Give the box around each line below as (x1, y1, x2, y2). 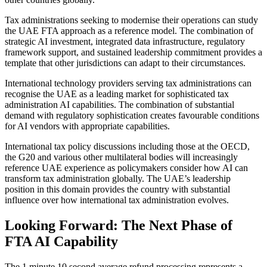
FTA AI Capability (5, 233, 118, 249)
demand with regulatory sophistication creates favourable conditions (5, 110, 259, 120)
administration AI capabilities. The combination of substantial (5, 99, 234, 110)
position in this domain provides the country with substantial (5, 184, 230, 194)
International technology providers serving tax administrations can (5, 77, 252, 88)
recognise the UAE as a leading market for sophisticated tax (5, 88, 229, 99)
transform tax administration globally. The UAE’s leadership (5, 173, 231, 184)
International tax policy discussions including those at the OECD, (5, 141, 250, 151)
